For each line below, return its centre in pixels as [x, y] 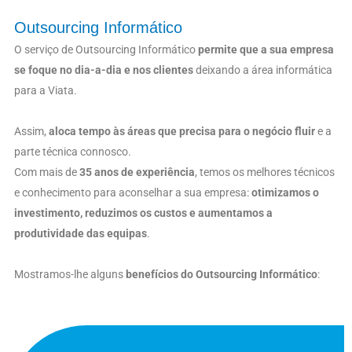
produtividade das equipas [81, 233]
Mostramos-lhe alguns [70, 274]
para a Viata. [46, 90]
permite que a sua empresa [266, 49]
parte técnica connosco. [73, 151]
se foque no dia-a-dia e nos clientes [104, 70]
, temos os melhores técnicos [265, 172]
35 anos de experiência [137, 172]
